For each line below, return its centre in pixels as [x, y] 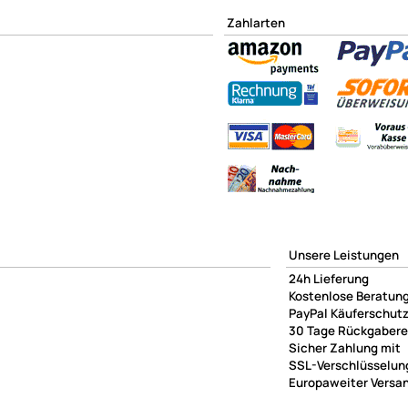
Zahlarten [256, 22]
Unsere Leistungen [344, 255]
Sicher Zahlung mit [345, 347]
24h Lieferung [329, 278]
